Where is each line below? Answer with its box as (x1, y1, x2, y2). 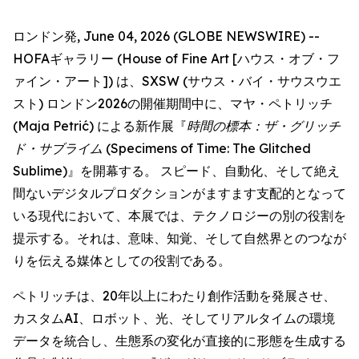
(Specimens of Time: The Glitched (103, 140, 311, 156)
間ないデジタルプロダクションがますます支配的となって (13, 185, 346, 201)
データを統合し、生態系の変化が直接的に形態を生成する (13, 333, 346, 349)
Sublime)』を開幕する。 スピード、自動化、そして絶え (13, 163, 340, 179)
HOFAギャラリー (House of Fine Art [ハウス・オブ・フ (13, 50, 340, 67)
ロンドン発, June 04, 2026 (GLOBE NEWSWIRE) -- (13, 28, 320, 44)
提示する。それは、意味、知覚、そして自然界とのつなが (13, 230, 346, 246)
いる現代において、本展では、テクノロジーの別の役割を (13, 208, 346, 224)
